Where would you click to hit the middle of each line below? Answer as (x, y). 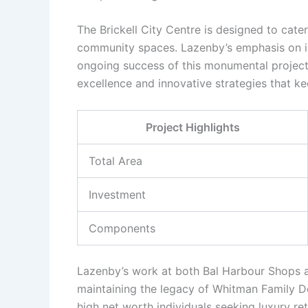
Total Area (115, 161)
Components (122, 228)
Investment (117, 194)
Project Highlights (192, 127)
